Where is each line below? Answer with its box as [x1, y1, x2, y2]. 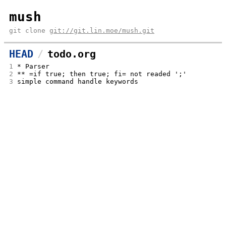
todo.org [47, 48, 96, 60]
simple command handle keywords [17, 78, 138, 85]
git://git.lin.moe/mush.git [49, 27, 154, 34]
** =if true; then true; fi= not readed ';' [17, 70, 187, 78]
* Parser [17, 63, 49, 70]
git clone [9, 27, 49, 34]
